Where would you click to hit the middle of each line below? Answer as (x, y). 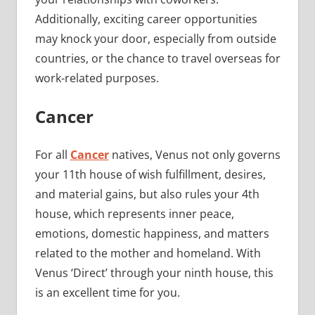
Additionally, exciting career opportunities (146, 19)
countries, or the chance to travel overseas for (157, 59)
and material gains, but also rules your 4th (147, 194)
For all (52, 155)
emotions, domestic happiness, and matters (152, 234)
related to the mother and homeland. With (148, 253)
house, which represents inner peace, (134, 214)
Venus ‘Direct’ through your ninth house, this (154, 273)
